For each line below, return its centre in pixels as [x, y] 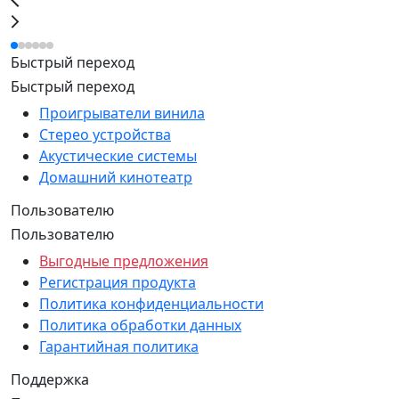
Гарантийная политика [119, 347]
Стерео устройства [105, 135]
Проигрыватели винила [122, 114]
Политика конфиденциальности [151, 304]
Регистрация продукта [118, 283]
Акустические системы [118, 156]
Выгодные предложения [124, 261]
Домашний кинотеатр [116, 178]
